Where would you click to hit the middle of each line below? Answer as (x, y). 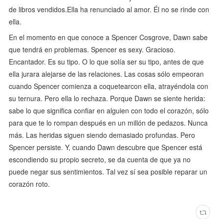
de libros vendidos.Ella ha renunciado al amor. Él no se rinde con (109, 10)
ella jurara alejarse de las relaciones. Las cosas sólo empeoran (107, 74)
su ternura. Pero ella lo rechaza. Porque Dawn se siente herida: (107, 99)
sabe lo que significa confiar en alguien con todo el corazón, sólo (109, 111)
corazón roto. (30, 184)
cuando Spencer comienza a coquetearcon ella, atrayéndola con (109, 86)
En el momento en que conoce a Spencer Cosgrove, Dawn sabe (109, 37)
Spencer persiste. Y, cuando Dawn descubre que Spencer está (106, 147)
